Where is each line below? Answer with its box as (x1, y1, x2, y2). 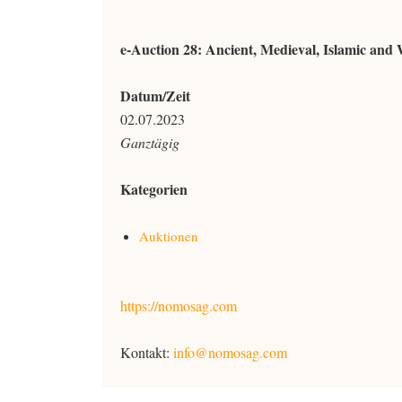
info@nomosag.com (173, 343, 287, 362)
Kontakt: (120, 343, 173, 362)
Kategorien (120, 179, 188, 199)
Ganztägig (120, 133, 179, 152)
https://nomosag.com (120, 296, 237, 315)
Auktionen (139, 227, 198, 245)
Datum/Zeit (120, 85, 190, 106)
